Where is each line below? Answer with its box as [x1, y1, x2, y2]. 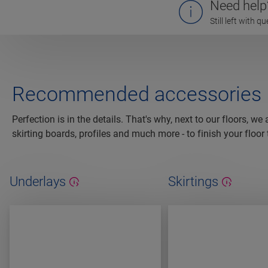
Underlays [10, 174, 66, 190]
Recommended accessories [12, 82, 261, 106]
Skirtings [167, 174, 218, 190]
